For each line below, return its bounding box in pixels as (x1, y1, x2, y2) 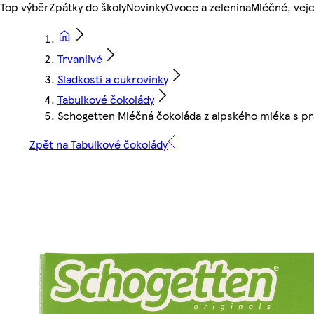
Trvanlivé (57, 50, 102, 67)
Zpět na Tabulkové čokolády (29, 136, 168, 153)
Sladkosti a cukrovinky (57, 71, 168, 88)
